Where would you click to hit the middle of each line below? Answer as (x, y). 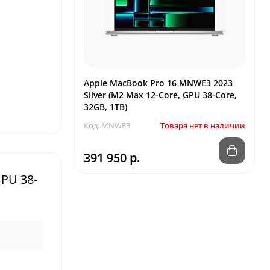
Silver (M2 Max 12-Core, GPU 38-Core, (160, 95)
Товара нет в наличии (203, 125)
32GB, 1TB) (105, 107)
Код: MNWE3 (107, 125)
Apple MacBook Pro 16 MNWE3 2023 (158, 83)
